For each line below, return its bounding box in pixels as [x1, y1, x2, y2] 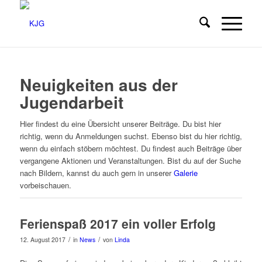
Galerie [173, 167, 198, 179]
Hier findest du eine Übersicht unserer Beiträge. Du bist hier [19, 118, 221, 130]
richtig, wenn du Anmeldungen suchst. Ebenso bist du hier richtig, [19, 130, 242, 142]
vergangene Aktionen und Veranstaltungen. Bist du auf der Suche [19, 155, 241, 167]
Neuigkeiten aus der [19, 73, 178, 96]
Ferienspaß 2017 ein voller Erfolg [19, 215, 216, 233]
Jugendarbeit [19, 90, 123, 114]
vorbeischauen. [19, 180, 71, 191]
